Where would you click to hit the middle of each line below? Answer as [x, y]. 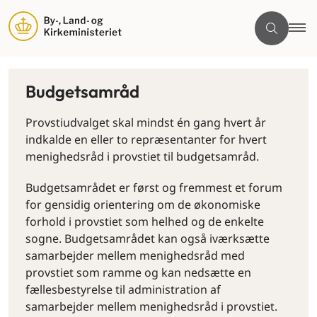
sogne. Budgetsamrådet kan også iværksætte [148, 238]
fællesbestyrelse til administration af [123, 289]
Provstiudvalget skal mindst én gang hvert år [146, 122]
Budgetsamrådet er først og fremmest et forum [154, 188]
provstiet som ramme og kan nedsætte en [138, 272]
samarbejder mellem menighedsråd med [135, 255]
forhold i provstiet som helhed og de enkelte [145, 221]
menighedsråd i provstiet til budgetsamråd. [142, 156]
